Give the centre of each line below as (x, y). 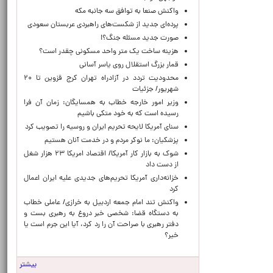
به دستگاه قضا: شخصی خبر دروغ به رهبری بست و (101, 214)
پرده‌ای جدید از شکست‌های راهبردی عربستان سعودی (103, 25)
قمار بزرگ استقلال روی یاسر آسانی (127, 65)
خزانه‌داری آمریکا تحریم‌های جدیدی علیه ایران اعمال (101, 179)
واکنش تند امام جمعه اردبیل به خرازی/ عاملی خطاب (101, 203)
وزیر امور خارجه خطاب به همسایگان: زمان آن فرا (101, 103)
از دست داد (160, 165)
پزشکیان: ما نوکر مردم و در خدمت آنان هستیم (112, 141)
